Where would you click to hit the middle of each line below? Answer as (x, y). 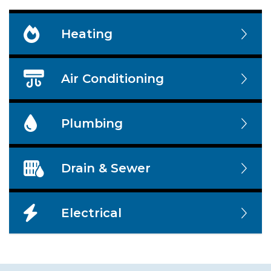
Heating (87, 34)
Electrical (91, 213)
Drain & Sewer (106, 168)
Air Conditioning (112, 78)
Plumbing (92, 123)
